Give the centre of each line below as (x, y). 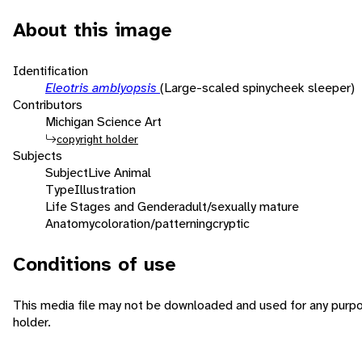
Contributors (48, 104)
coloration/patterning (154, 223)
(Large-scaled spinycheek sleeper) (257, 87)
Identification (51, 70)
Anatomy (70, 223)
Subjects (38, 155)
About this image (93, 29)
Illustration (105, 189)
